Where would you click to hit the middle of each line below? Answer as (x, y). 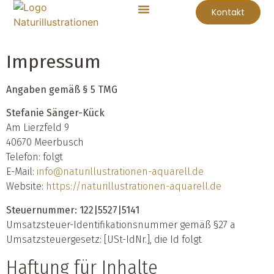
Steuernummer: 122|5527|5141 (73, 210)
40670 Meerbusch (45, 143)
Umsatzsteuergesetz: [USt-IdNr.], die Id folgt (104, 239)
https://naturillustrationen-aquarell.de (134, 187)
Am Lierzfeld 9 (38, 128)
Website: (26, 187)
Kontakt (228, 12)
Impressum (54, 62)
